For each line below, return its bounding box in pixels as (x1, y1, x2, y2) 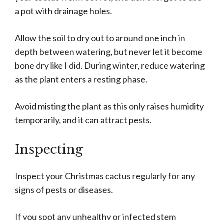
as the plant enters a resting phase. (15, 74, 147, 85)
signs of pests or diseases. (15, 184, 113, 195)
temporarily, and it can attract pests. (15, 114, 152, 126)
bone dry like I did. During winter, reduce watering (15, 60, 205, 71)
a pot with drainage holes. (15, 5, 112, 17)
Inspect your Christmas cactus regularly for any (15, 170, 195, 182)
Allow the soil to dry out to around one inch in (15, 32, 185, 44)
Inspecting (15, 141, 83, 158)
